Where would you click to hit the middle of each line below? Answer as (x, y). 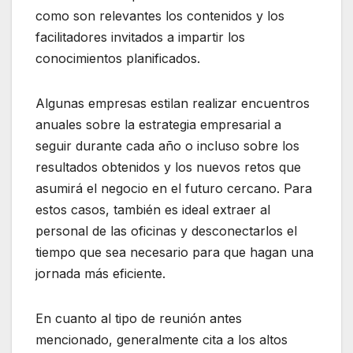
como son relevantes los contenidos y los (160, 15)
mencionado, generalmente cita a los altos (162, 339)
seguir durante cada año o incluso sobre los (167, 145)
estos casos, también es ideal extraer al (153, 209)
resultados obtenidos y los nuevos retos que (168, 167)
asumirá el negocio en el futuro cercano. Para (174, 188)
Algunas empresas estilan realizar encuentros (173, 103)
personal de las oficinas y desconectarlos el (166, 230)
